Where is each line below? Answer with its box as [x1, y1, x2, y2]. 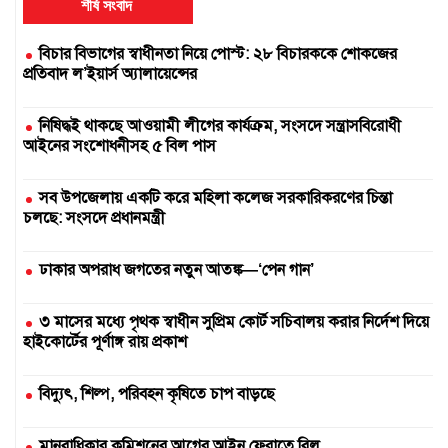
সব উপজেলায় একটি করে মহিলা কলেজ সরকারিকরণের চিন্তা [39, 187, 392, 208]
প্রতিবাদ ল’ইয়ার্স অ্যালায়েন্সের [23, 63, 197, 84]
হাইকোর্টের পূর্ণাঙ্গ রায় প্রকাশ [23, 331, 187, 352]
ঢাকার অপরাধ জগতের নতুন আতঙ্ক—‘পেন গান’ [39, 259, 314, 280]
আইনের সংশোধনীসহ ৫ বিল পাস [23, 135, 216, 156]
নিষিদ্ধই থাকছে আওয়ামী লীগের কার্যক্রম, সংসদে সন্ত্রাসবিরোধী [39, 115, 401, 136]
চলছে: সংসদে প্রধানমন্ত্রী [23, 207, 165, 228]
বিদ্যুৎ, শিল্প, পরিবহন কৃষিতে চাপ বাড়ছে [39, 383, 275, 404]
